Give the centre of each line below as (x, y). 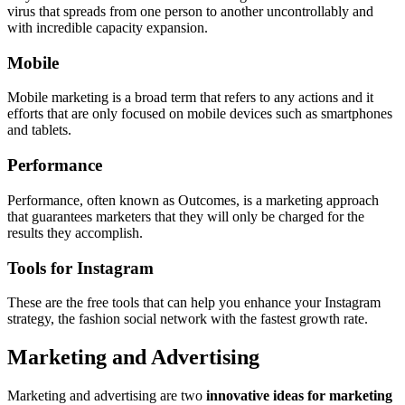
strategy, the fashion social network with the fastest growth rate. (188, 319)
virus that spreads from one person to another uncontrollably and (190, 11)
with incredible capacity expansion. (108, 28)
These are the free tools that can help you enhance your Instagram (194, 303)
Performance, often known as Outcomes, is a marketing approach (193, 200)
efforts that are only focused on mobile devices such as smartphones (200, 114)
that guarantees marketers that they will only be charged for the (186, 216)
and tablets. (39, 130)
